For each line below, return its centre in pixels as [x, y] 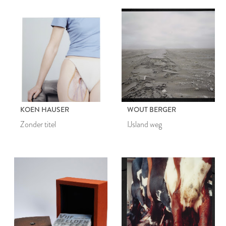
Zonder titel [38, 124]
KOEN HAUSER [44, 109]
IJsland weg [145, 124]
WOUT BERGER [152, 109]
